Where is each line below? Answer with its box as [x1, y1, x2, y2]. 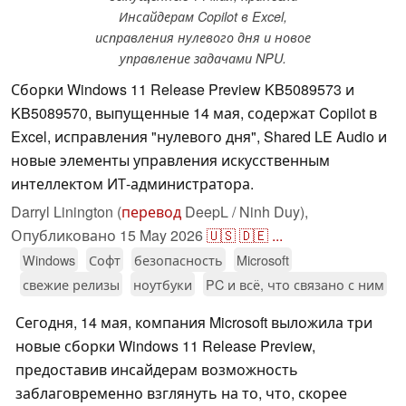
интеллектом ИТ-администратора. [11, 173, 254, 195]
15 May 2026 [120, 225, 203, 246]
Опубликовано [11, 225, 120, 246]
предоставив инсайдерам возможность [15, 359, 298, 381]
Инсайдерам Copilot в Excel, [119, 7, 287, 26]
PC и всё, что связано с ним [206, 275, 384, 295]
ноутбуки [133, 275, 192, 295]
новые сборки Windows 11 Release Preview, [15, 335, 315, 357]
